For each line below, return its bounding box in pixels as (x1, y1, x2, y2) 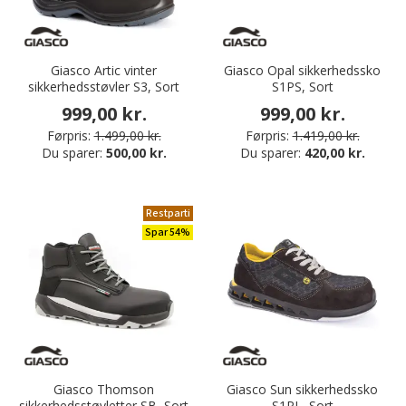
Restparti (146, 206, 190, 222)
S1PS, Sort (271, 78, 333, 96)
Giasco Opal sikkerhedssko (224, 62, 381, 80)
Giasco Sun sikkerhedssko (227, 381, 378, 399)
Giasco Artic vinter (51, 62, 157, 80)
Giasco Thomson (53, 381, 154, 399)
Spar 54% (145, 225, 190, 241)
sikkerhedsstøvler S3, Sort (28, 78, 179, 96)
